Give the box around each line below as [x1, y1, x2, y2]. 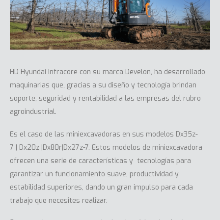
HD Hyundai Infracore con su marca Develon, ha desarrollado [10, 67, 205, 77]
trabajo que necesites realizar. [10, 195, 108, 205]
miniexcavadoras [66, 129, 122, 139]
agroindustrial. [10, 107, 56, 117]
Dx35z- [176, 129, 198, 139]
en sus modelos [122, 129, 176, 139]
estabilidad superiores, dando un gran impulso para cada [10, 182, 193, 192]
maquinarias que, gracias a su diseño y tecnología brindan [10, 81, 196, 90]
